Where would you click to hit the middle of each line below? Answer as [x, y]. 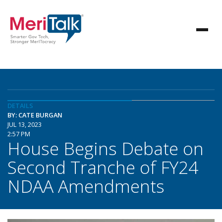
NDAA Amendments [86, 186]
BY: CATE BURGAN [35, 115]
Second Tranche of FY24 [103, 167]
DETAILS [20, 106]
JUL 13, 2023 [25, 124]
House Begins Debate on [106, 148]
